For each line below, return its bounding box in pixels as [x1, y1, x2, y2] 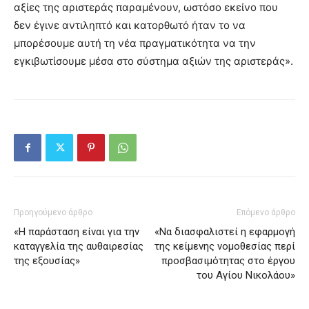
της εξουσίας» [14, 254, 80, 267]
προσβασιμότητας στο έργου [161, 254, 295, 267]
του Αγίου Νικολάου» [197, 268, 295, 281]
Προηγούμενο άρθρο [14, 207, 92, 217]
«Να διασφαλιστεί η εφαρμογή [154, 225, 295, 238]
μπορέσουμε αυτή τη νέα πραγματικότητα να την [14, 36, 256, 50]
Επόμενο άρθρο [237, 207, 295, 217]
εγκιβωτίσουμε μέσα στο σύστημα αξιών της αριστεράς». [14, 54, 293, 68]
